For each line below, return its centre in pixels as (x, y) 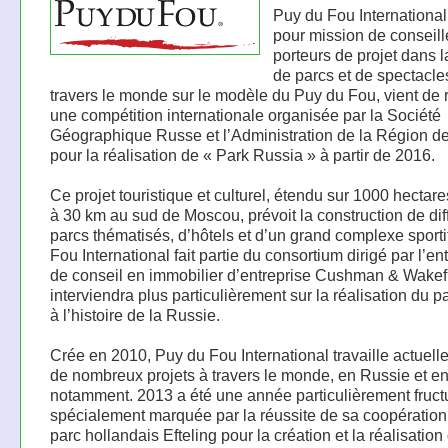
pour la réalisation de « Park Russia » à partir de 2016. (242, 155)
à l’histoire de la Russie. (134, 315)
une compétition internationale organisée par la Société (245, 115)
